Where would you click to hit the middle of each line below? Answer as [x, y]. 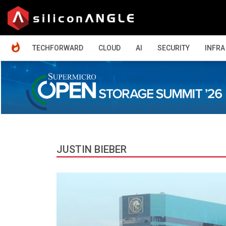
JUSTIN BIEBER [92, 149]
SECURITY [174, 48]
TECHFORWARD [58, 48]
